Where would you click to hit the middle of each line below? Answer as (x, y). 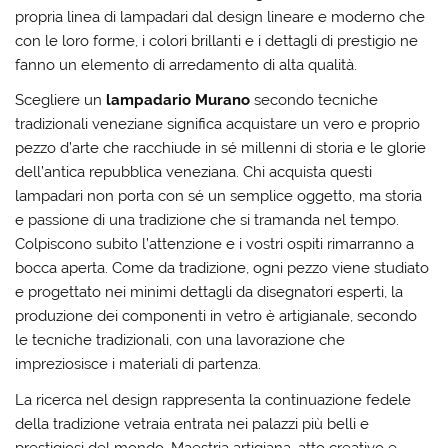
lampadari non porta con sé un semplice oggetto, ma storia (219, 196)
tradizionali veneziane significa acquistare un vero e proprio (218, 124)
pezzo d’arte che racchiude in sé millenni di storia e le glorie (221, 148)
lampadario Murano (178, 100)
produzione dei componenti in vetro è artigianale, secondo (216, 316)
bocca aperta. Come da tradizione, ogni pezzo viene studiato (222, 268)
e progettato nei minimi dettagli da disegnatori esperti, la (209, 292)
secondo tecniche (314, 100)
